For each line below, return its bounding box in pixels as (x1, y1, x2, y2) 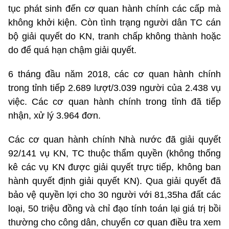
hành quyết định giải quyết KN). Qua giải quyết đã (8, 175, 221, 186)
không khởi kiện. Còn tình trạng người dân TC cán (8, 17, 221, 28)
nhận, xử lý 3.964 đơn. (8, 110, 101, 121)
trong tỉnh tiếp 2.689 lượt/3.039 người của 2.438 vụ (8, 82, 221, 93)
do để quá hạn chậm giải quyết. (8, 44, 136, 55)
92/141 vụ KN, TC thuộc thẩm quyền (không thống (8, 148, 221, 158)
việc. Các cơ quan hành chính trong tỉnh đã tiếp (8, 96, 221, 107)
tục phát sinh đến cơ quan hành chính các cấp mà (8, 3, 221, 14)
